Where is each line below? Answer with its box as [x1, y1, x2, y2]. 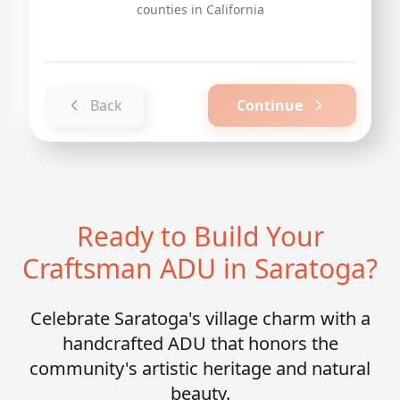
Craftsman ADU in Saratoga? [22, 250, 378, 287]
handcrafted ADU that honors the [62, 331, 338, 355]
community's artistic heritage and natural [29, 356, 371, 380]
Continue [237, 96, 303, 115]
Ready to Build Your [76, 218, 324, 254]
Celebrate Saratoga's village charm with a [29, 306, 371, 330]
